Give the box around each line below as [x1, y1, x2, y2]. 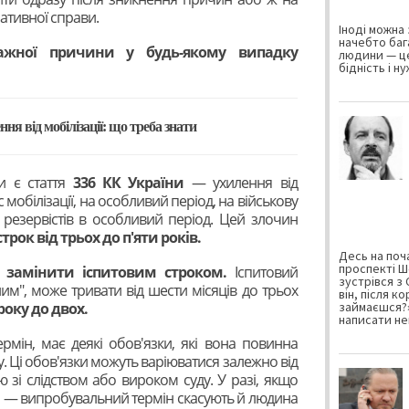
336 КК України [72, 172, 192, 193]
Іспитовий [225, 261, 298, 282]
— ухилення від [191, 172, 298, 193]
